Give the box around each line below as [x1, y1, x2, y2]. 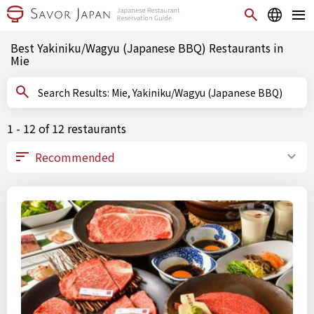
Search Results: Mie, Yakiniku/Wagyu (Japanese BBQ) [111, 86, 282, 100]
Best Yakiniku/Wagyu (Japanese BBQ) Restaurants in [11, 39, 283, 56]
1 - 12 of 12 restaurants [7, 120, 126, 137]
